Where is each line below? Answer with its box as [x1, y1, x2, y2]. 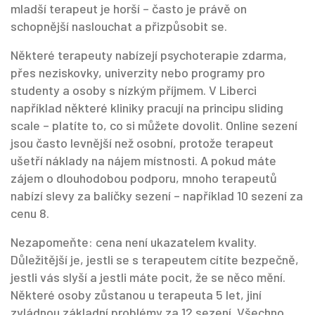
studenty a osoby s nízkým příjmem [11, 82, 203, 98]
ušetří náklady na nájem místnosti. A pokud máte [11, 153, 276, 168]
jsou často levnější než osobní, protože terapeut [11, 135, 274, 150]
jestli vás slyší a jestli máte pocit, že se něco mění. [11, 269, 285, 285]
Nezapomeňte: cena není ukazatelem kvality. [11, 234, 257, 250]
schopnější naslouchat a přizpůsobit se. [11, 18, 227, 34]
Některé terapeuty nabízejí [11, 47, 160, 63]
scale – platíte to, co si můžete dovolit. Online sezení [11, 117, 297, 133]
